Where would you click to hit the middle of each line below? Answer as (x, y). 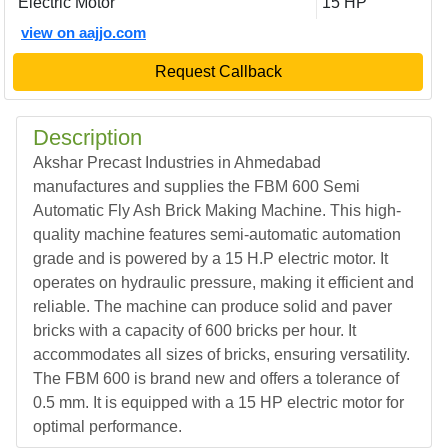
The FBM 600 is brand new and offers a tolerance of (216, 378)
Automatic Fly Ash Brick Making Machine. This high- (217, 210)
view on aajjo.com (83, 32)
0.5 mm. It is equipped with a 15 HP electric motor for (218, 402)
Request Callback (218, 71)
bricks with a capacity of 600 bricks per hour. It (194, 330)
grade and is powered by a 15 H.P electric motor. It (210, 258)
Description (87, 137)
